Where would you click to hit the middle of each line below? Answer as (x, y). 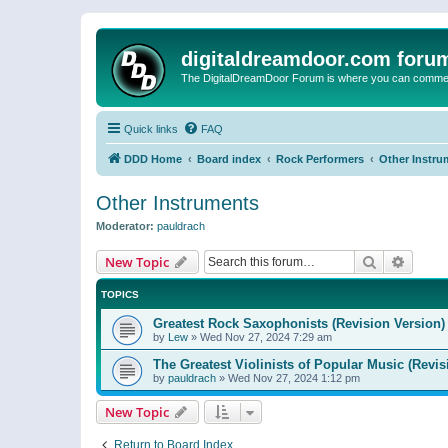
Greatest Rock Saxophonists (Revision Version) (299, 323)
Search (398, 260)
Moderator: (125, 226)
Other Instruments (177, 203)
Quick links (151, 129)
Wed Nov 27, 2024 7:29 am (266, 336)
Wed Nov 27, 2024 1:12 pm (294, 377)
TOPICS (120, 294)
